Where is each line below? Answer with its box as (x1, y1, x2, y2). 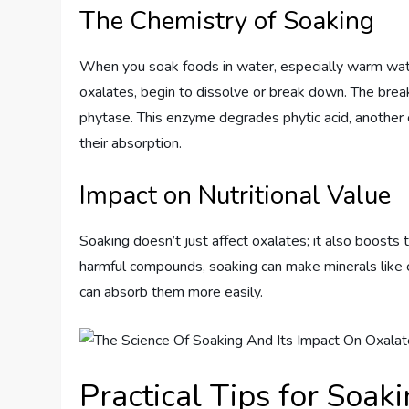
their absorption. (79, 132, 183, 153)
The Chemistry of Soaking (79, 3, 375, 38)
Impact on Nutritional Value (79, 177, 392, 213)
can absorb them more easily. (79, 281, 264, 302)
